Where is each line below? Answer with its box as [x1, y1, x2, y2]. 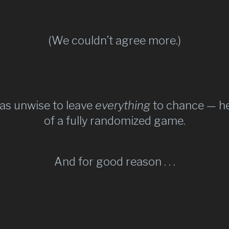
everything [95, 99, 150, 112]
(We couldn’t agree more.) [48, 33, 181, 47]
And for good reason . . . [54, 154, 175, 168]
